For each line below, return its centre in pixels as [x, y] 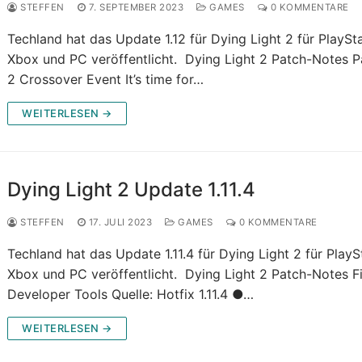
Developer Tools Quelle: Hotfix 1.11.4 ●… [131, 295]
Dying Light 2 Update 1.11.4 [132, 190]
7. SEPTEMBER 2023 [136, 8]
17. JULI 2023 [120, 223]
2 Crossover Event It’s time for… [106, 80]
